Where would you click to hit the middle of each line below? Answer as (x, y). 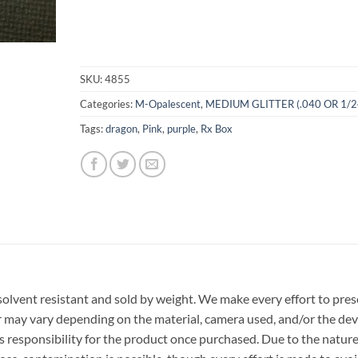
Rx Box (216, 129)
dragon (121, 129)
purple (181, 129)
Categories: (107, 104)
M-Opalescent (167, 104)
